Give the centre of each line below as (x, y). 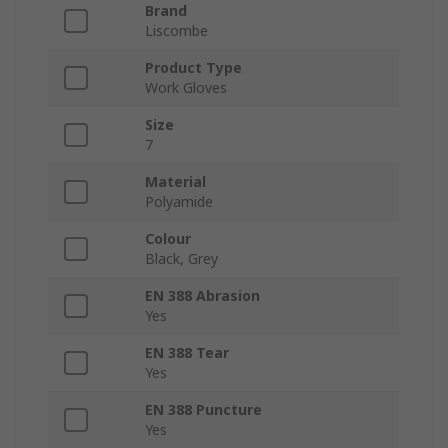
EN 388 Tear (187, 353)
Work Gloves (186, 88)
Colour (168, 239)
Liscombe (176, 31)
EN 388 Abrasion (202, 296)
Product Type (193, 68)
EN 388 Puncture (203, 410)
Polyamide (179, 202)
